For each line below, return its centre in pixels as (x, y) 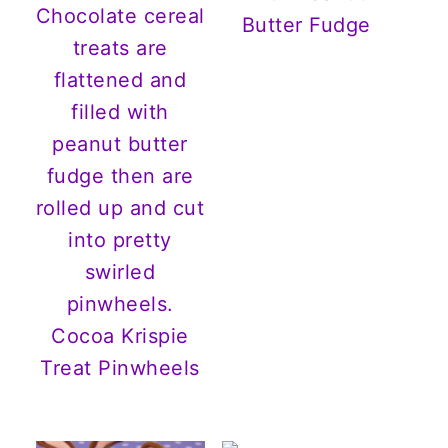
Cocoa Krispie (120, 335)
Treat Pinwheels (120, 367)
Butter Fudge (306, 25)
